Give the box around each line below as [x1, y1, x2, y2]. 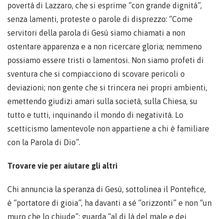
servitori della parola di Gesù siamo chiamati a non [7, 28, 185, 37]
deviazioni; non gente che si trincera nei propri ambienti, [7, 83, 207, 92]
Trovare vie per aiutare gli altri [7, 161, 117, 170]
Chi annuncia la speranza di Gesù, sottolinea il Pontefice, [7, 184, 206, 194]
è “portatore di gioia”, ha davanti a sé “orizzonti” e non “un [7, 198, 212, 207]
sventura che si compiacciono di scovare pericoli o [7, 69, 185, 78]
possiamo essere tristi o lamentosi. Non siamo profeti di [7, 55, 204, 65]
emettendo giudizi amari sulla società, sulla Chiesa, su [7, 96, 197, 106]
